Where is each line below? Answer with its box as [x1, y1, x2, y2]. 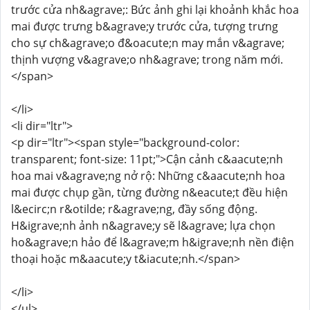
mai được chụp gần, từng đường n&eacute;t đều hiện [11, 185, 288, 200]
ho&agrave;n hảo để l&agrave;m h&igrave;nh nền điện [11, 235, 294, 250]
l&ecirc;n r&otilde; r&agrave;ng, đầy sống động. [11, 201, 257, 217]
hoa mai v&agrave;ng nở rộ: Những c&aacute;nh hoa [11, 168, 285, 183]
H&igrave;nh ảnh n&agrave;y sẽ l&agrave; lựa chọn [11, 218, 275, 233]
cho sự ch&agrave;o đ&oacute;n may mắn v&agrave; [11, 35, 284, 51]
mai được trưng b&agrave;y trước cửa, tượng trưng [11, 19, 278, 34]
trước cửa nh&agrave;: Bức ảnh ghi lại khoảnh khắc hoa [11, 2, 299, 17]
